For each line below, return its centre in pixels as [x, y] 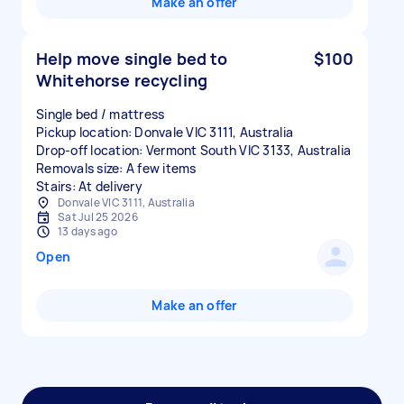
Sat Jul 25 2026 [98, 217]
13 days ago [87, 231]
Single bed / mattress [101, 114]
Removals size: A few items [116, 168]
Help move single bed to [132, 59]
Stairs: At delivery [89, 186]
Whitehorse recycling [122, 80]
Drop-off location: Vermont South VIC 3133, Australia [193, 150]
